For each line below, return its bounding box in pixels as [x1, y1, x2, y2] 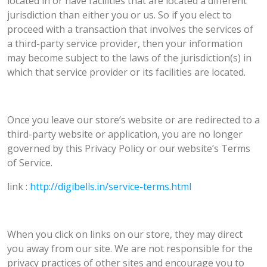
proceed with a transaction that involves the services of [7, 23, 253, 36]
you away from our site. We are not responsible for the [7, 242, 253, 256]
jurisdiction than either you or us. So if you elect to [7, 8, 232, 22]
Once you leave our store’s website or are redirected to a [7, 113, 260, 127]
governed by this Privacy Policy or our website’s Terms [7, 142, 250, 156]
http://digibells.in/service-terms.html [30, 180, 191, 194]
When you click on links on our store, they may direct [7, 228, 243, 241]
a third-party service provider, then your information [7, 37, 243, 51]
